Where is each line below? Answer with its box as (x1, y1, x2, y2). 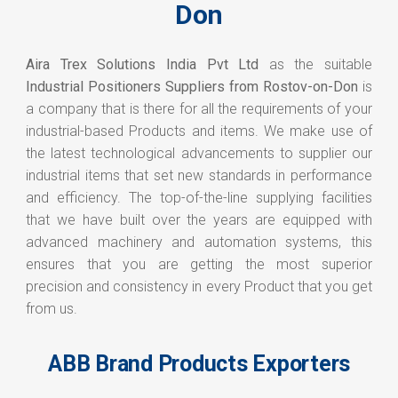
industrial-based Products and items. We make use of (26, 123, 372, 140)
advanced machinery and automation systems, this (26, 234, 372, 251)
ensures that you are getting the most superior (26, 256, 372, 274)
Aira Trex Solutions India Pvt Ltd (26, 56, 259, 74)
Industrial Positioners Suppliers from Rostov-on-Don (26, 78, 362, 96)
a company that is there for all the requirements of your (26, 100, 372, 118)
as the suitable (259, 56, 372, 74)
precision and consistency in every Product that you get (26, 278, 372, 296)
